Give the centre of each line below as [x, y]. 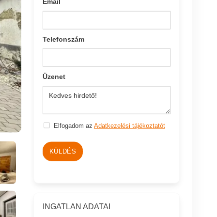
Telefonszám [64, 39]
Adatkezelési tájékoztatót [129, 125]
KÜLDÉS [63, 151]
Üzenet [54, 76]
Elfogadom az [74, 125]
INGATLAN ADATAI [77, 206]
